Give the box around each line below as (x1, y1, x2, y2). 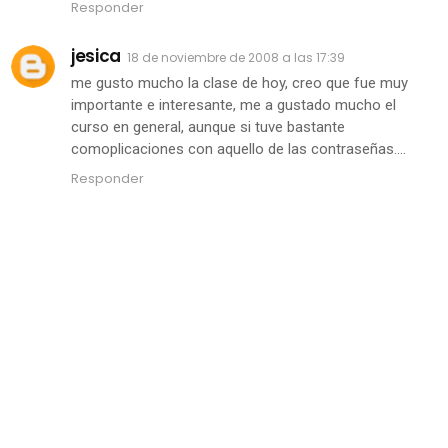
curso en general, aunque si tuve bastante (71, 118, 346, 137)
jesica (71, 44, 121, 69)
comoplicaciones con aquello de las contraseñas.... (71, 140, 407, 159)
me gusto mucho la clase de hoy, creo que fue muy (71, 74, 409, 93)
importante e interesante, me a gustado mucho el (71, 96, 397, 115)
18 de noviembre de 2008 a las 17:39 (126, 49, 345, 67)
